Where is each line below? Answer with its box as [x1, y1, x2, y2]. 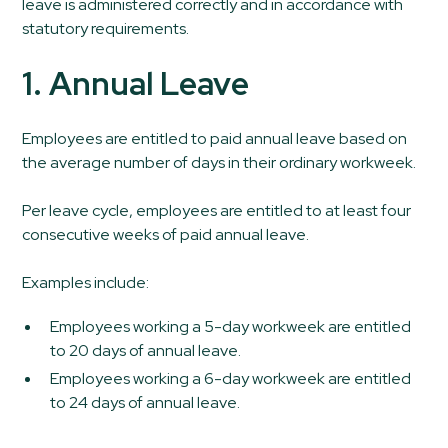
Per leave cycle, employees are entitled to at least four [22, 199, 412, 221]
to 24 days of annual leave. [50, 391, 241, 413]
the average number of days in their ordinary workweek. [22, 151, 417, 173]
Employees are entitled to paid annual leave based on [22, 127, 408, 149]
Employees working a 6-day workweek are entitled [50, 367, 412, 389]
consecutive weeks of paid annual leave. [22, 223, 310, 245]
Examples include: [22, 271, 150, 293]
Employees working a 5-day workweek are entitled [50, 315, 412, 337]
